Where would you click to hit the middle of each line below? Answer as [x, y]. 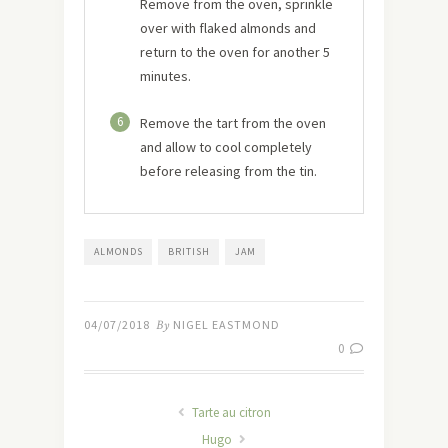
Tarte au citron [229, 412]
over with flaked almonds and [228, 28]
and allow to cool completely [226, 147]
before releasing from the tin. [228, 171]
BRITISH [189, 251]
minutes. [165, 76]
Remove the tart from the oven [233, 123]
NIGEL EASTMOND [226, 324]
